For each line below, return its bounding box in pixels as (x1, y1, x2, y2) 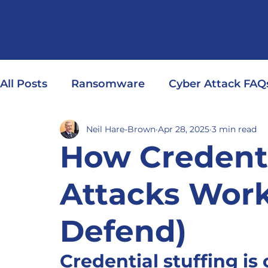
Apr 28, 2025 (158, 123, 209, 135)
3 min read (212, 123, 257, 135)
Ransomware (71, 77, 145, 90)
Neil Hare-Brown (86, 123, 156, 135)
